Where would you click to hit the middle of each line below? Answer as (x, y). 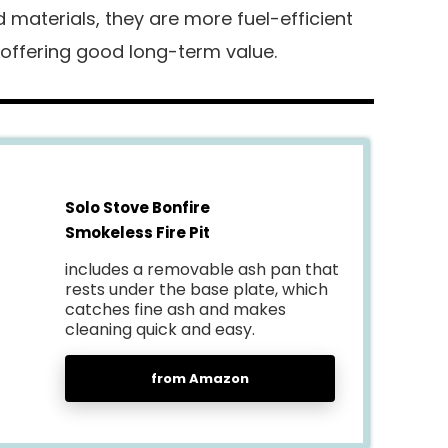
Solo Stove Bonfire (137, 208)
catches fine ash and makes (175, 310)
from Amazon (200, 379)
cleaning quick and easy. (161, 330)
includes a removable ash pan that (201, 270)
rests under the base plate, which (196, 290)
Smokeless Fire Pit (137, 233)
